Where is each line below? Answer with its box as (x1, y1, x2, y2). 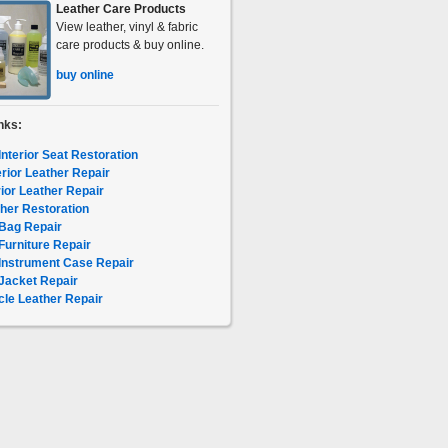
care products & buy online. (55, 38, 204, 52)
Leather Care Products (55, 2, 186, 16)
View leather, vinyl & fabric (55, 20, 198, 34)
